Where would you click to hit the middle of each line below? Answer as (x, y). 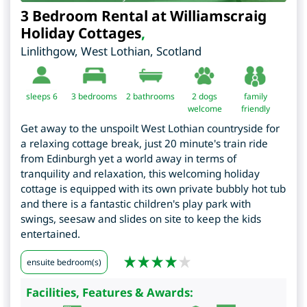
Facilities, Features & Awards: (110, 292)
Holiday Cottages (81, 33)
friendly (255, 109)
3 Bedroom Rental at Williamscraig (144, 16)
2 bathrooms (150, 97)
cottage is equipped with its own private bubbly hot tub (153, 189)
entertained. (50, 234)
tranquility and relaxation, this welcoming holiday (140, 174)
